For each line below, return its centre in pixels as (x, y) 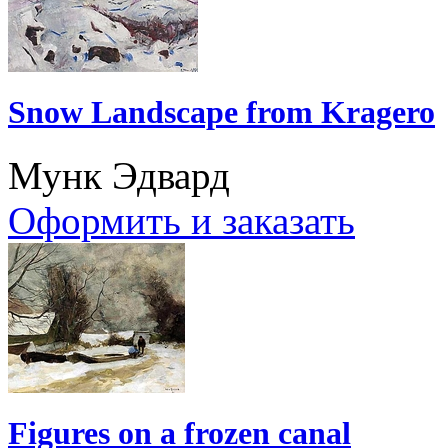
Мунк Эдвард (119, 176)
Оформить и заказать (181, 221)
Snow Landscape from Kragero (221, 112)
